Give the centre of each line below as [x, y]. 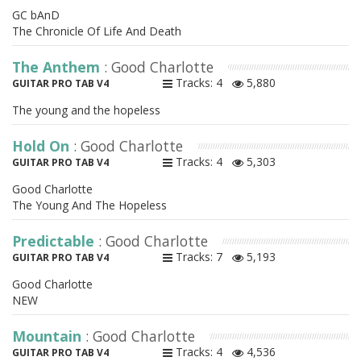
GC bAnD [36, 15]
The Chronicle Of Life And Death [97, 31]
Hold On [43, 146]
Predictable [55, 241]
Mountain [49, 336]
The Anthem [58, 67]
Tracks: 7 [202, 257]
